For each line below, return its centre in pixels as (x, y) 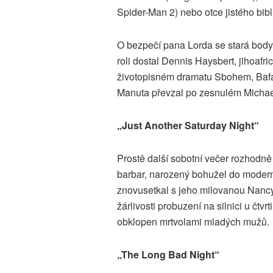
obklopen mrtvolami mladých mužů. (193, 222)
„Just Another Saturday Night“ (188, 126)
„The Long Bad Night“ (168, 255)
